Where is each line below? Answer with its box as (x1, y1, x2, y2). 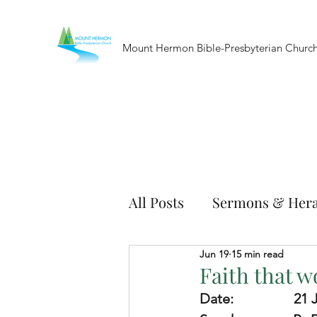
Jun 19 (200, 247, 229, 260)
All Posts (129, 192, 184, 212)
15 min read (231, 247, 284, 260)
